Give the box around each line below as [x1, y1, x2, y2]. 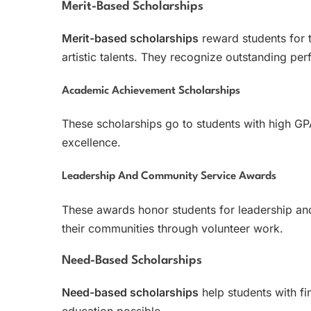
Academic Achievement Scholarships [62, 85, 240, 96]
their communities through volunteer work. [62, 221, 283, 235]
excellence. [62, 135, 121, 150]
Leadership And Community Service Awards [62, 170, 276, 182]
